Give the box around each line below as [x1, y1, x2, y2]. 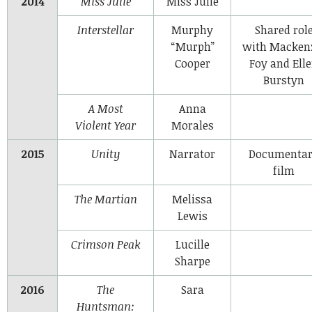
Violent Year [75, 117, 136, 133]
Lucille [175, 236, 210, 252]
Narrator [169, 146, 215, 162]
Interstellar [77, 22, 134, 38]
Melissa [172, 191, 212, 207]
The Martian [74, 191, 137, 207]
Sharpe [174, 253, 210, 269]
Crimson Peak [70, 236, 141, 252]
